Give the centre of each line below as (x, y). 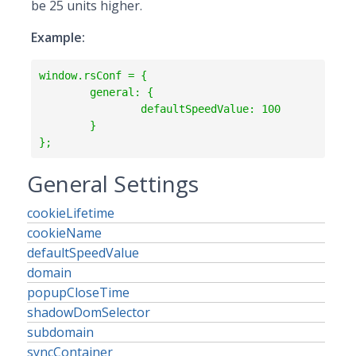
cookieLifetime (71, 213)
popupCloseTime (78, 292)
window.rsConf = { (93, 75)
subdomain (60, 332)
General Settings (113, 184)
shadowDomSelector (89, 312)
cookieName (64, 233)
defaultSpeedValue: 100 (89, 108)
